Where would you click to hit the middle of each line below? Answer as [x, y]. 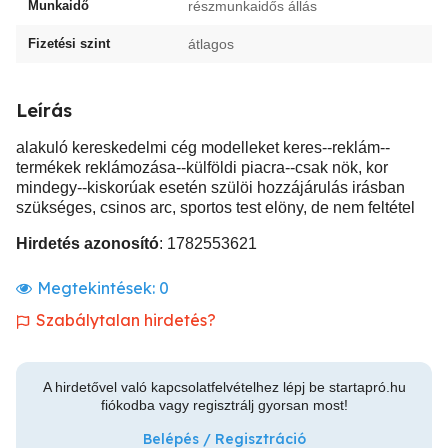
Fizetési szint [69, 43]
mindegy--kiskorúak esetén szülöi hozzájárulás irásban [210, 187]
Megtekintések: [98, 288]
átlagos [211, 44]
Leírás [44, 110]
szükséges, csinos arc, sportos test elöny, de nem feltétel [215, 207]
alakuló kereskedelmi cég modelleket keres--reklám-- [203, 147]
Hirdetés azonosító [87, 243]
